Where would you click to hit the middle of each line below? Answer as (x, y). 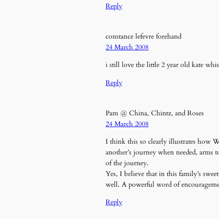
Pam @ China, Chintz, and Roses (155, 113)
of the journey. (127, 163)
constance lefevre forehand (143, 36)
